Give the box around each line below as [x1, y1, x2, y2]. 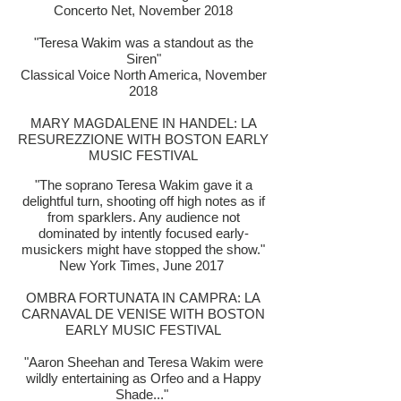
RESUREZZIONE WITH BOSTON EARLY [18, 132, 269, 147]
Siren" [125, 51, 161, 66]
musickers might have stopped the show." [21, 242, 265, 257]
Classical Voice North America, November [20, 67, 267, 82]
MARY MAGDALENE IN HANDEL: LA [30, 115, 257, 131]
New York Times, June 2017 [59, 258, 227, 273]
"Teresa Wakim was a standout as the [33, 35, 253, 50]
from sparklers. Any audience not [47, 209, 240, 225]
